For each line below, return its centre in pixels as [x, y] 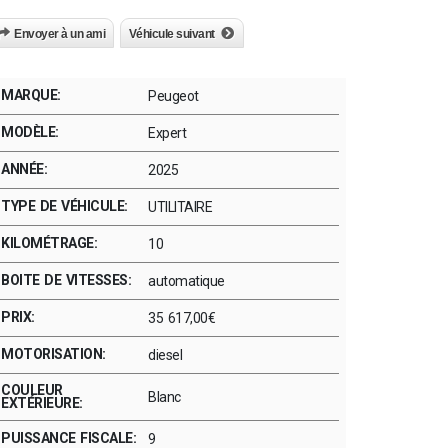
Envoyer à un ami [59, 34]
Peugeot [173, 96]
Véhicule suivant [171, 34]
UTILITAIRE [180, 207]
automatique [186, 281]
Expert [167, 133]
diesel [165, 355]
